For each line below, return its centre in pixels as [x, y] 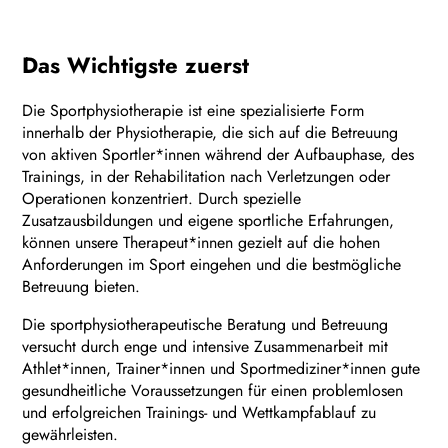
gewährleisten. [70, 434]
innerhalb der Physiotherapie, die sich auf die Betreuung [210, 132]
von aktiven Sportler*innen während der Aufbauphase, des [218, 154]
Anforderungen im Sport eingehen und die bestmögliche [212, 264]
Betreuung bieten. [81, 286]
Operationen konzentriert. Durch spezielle [162, 198]
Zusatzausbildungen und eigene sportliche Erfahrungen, [208, 220]
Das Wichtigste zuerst [136, 64]
